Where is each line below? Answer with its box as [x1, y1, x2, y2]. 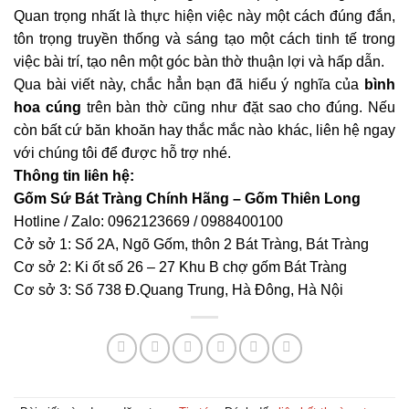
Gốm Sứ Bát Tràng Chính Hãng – [14, 190, 245, 206]
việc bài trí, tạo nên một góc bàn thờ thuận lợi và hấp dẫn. [14, 53, 384, 69]
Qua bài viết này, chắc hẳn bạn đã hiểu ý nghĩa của [14, 76, 364, 92]
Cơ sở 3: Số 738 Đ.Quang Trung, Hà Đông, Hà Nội [14, 281, 343, 298]
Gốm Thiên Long [245, 190, 361, 206]
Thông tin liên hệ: [14, 167, 134, 184]
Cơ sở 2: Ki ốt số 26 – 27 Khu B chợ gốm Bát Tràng [14, 258, 347, 275]
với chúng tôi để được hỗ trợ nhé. [14, 144, 231, 161]
